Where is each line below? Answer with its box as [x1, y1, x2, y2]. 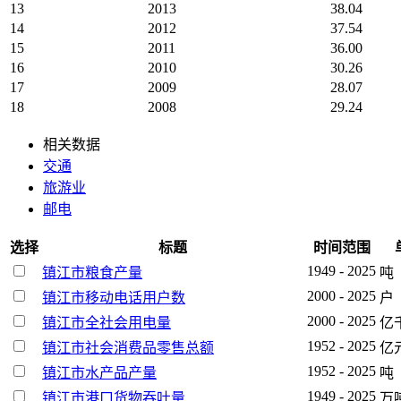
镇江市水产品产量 [42, 364, 157, 380]
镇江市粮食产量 [42, 264, 142, 280]
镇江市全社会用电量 [42, 314, 171, 330]
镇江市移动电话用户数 [42, 289, 185, 305]
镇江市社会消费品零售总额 [42, 339, 214, 355]
